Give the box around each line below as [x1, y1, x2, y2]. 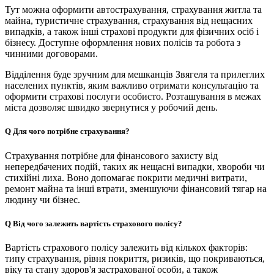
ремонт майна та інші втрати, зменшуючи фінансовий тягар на [5, 183, 267, 194]
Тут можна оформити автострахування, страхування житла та [5, 4, 262, 15]
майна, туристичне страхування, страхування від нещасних [5, 15, 253, 26]
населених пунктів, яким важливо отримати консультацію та [5, 80, 259, 91]
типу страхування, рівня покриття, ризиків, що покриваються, [5, 253, 265, 264]
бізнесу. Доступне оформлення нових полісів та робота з [5, 37, 240, 48]
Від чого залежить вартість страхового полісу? [13, 218, 182, 228]
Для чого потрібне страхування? [13, 127, 130, 136]
